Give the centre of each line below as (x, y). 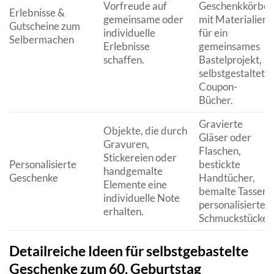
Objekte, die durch (145, 130)
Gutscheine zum (45, 26)
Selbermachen (42, 39)
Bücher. (216, 100)
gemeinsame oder (143, 19)
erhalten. (123, 211)
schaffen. (124, 59)
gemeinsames (229, 46)
